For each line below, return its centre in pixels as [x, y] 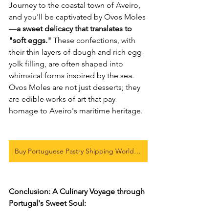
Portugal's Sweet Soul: [47, 203]
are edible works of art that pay [63, 99]
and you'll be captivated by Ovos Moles [77, 17]
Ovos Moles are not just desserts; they [76, 87]
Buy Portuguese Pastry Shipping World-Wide [137, 151]
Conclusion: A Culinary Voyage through [78, 191]
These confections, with [94, 40]
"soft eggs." [30, 40]
